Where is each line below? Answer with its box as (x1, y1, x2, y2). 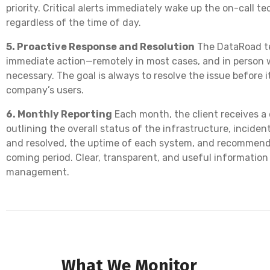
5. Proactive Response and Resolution (6, 40, 195, 52)
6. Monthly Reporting (6, 108, 112, 120)
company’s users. (6, 84, 84, 96)
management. (6, 166, 69, 178)
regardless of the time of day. (6, 16, 141, 28)
